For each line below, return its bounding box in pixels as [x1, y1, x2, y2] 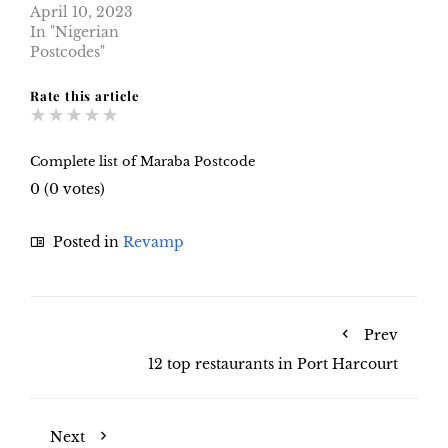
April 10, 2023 [30, 3, 133, 22]
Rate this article [30, 87, 140, 105]
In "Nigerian [30, 23, 119, 42]
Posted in [49, 232, 123, 251]
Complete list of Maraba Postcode [30, 152, 255, 170]
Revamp [123, 232, 184, 251]
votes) [59, 179, 105, 198]
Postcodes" [30, 43, 105, 62]
